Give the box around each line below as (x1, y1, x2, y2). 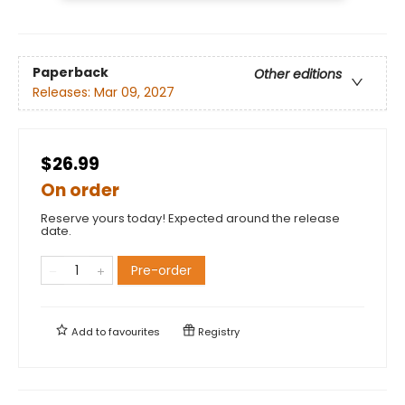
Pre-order (131, 260, 192, 279)
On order (41, 177, 119, 202)
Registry (195, 324, 240, 339)
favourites (108, 324, 160, 339)
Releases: (33, 82, 94, 101)
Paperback (33, 62, 108, 81)
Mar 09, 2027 (94, 82, 174, 101)
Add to (69, 324, 108, 339)
